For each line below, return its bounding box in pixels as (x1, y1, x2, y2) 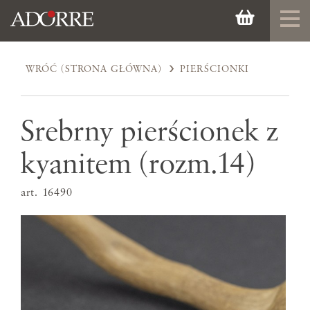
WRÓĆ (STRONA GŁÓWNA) (26, 64, 163, 74)
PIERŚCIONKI (180, 64, 250, 74)
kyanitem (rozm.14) (21, 149, 255, 180)
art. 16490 (21, 188, 73, 199)
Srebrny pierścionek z (21, 117, 278, 147)
